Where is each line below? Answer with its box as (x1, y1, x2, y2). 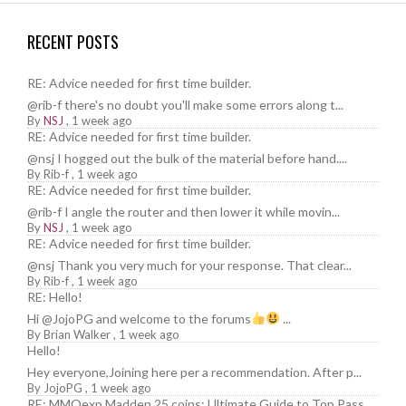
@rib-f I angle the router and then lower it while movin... (27, 203, 340, 219)
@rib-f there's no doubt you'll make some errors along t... (27, 96, 343, 112)
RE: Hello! (27, 288, 82, 304)
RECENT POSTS (27, 29, 119, 53)
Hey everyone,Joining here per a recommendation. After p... (27, 363, 362, 380)
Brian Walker (43, 326, 111, 342)
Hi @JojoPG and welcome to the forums (27, 310, 251, 326)
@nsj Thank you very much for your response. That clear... (27, 256, 352, 273)
